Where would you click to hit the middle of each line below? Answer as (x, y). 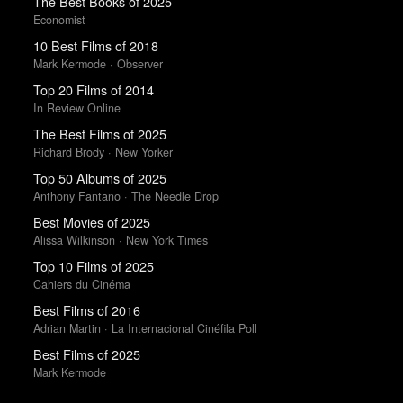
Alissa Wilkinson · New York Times (120, 240)
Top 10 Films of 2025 (93, 266)
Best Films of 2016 (86, 310)
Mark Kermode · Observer (98, 63)
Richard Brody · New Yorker (103, 152)
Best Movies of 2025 (91, 222)
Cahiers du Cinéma (81, 284)
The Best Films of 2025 (99, 134)
